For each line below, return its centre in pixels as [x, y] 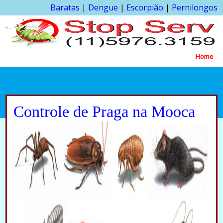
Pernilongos [194, 8]
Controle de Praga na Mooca [104, 111]
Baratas [65, 8]
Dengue [103, 8]
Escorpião [145, 8]
